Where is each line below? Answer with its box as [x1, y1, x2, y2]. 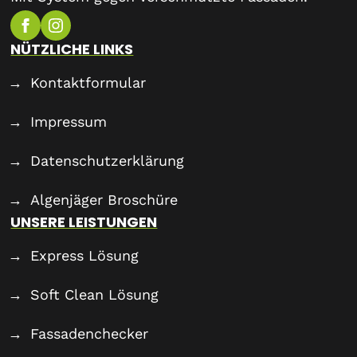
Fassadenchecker [30, 324, 149, 342]
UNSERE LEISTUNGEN [10, 211, 158, 232]
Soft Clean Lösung [30, 285, 159, 303]
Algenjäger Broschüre [30, 190, 178, 208]
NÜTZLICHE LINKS [10, 38, 134, 59]
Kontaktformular [30, 73, 147, 91]
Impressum [30, 112, 108, 130]
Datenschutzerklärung [30, 151, 185, 169]
